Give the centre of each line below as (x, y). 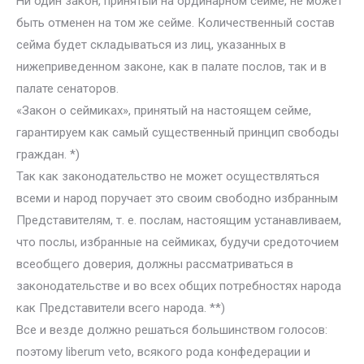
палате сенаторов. (67, 89)
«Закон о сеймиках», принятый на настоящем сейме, (164, 110)
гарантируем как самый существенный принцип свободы (178, 132)
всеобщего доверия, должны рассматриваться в (155, 264)
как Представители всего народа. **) (121, 308)
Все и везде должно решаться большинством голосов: (172, 330)
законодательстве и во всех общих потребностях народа (179, 286)
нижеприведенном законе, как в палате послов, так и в (171, 67)
